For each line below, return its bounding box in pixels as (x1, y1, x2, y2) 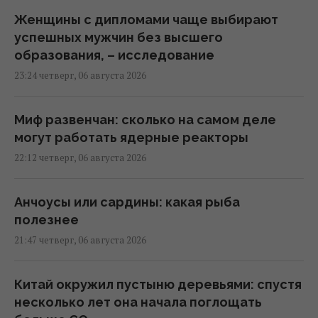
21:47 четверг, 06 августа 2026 (14, 233, 146, 246)
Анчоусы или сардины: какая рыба (14, 194, 240, 209)
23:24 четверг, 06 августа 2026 (14, 68, 146, 82)
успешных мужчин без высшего (14, 29, 223, 45)
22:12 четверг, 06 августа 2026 (14, 150, 146, 164)
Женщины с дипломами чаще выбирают (14, 11, 278, 27)
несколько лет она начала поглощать (14, 294, 262, 309)
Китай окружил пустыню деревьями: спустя (14, 276, 302, 292)
